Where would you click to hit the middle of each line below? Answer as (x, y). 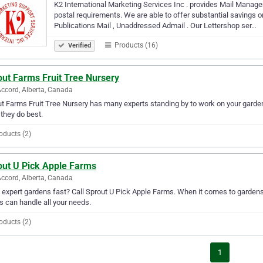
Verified (79, 45)
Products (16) (135, 45)
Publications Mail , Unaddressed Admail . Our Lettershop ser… (155, 25)
